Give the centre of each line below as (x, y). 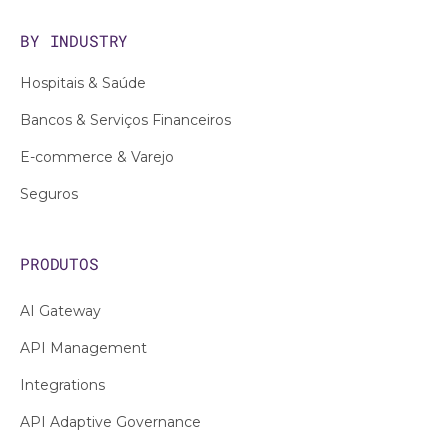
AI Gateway (60, 310)
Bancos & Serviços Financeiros (125, 119)
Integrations (62, 384)
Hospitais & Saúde (83, 82)
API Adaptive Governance (110, 421)
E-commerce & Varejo (97, 156)
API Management (83, 347)
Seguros (49, 193)
